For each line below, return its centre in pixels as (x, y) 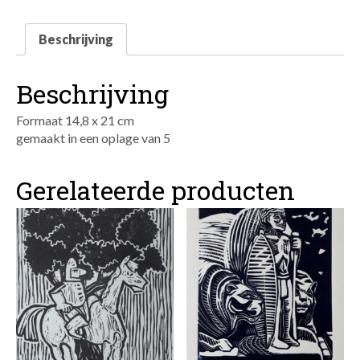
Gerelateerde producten (155, 190)
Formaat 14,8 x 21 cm (75, 120)
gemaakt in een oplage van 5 (93, 137)
